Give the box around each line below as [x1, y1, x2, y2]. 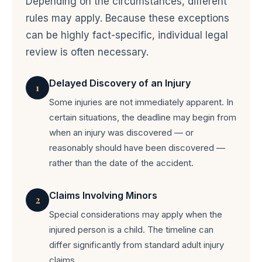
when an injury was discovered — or [49, 127, 194, 138]
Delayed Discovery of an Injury [49, 77, 191, 89]
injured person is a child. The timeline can [49, 224, 213, 235]
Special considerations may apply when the [49, 209, 222, 220]
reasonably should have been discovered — [49, 142, 225, 153]
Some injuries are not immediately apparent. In [49, 96, 233, 108]
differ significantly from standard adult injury [49, 239, 224, 250]
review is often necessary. [26, 46, 149, 58]
